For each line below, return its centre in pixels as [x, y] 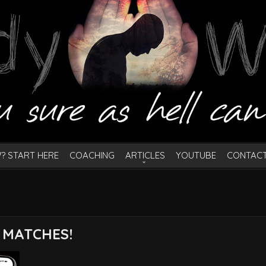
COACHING [92, 155]
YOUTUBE [196, 155]
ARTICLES [145, 155]
